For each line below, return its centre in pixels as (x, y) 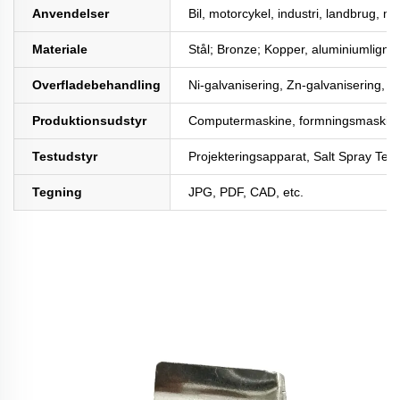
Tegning (57, 192)
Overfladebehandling (96, 85)
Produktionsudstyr (89, 121)
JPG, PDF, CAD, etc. (246, 192)
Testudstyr (65, 157)
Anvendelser (71, 14)
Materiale (60, 50)
